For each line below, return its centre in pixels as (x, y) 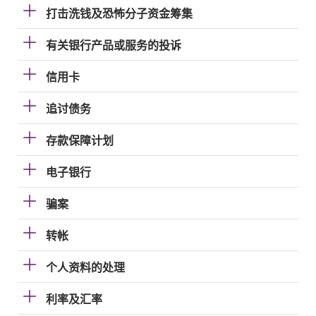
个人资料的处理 (85, 268)
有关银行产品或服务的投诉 (114, 45)
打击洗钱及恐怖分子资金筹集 (119, 14)
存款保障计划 (80, 141)
